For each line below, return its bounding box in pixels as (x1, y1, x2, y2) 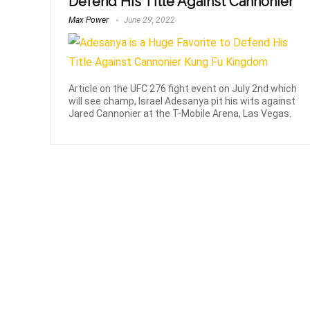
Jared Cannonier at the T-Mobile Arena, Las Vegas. (69, 107, 292, 119)
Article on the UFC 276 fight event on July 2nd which (69, 82, 298, 94)
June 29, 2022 (122, 15, 176, 26)
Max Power (69, 15, 109, 26)
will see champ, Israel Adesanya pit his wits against (69, 95, 296, 107)
